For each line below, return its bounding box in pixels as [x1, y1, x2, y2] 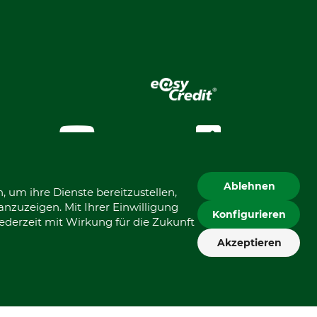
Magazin [231, 130, 279, 144]
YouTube [105, 130, 155, 144]
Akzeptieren [217, 236, 282, 249]
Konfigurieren [212, 208, 286, 221]
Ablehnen [223, 180, 275, 192]
